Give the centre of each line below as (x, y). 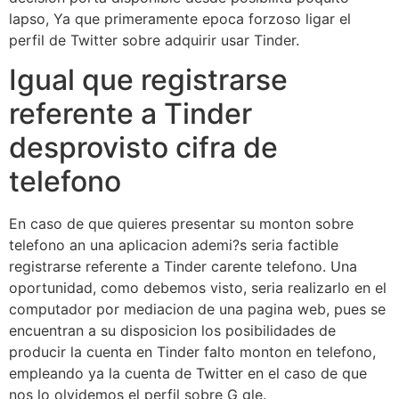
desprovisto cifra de (143, 148)
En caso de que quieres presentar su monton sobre (181, 224)
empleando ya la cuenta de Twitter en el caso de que (188, 374)
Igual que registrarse (148, 80)
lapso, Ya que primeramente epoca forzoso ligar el (180, 18)
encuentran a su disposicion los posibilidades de (172, 331)
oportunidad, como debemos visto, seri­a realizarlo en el (198, 288)
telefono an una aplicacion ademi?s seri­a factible (174, 245)
